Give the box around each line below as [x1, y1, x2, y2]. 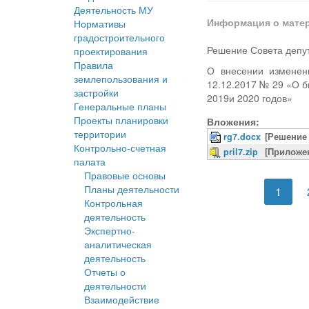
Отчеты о [84, 265, 126, 279]
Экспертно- [84, 223, 135, 238]
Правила [74, 58, 113, 72]
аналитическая [84, 237, 152, 252]
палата [74, 154, 106, 169]
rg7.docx [223, 130, 261, 143]
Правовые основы [84, 168, 166, 183]
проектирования [74, 44, 148, 59]
